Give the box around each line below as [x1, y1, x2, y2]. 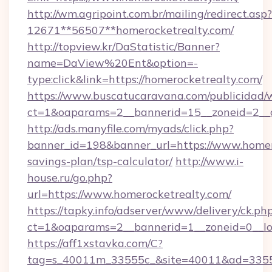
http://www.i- [175, 154, 243, 168]
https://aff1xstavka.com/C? [27, 236, 163, 250]
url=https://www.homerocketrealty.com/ [27, 187, 231, 201]
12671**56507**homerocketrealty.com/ [27, 23, 234, 37]
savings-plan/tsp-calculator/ [27, 154, 172, 168]
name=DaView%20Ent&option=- [27, 56, 198, 70]
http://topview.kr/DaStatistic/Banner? [27, 39, 220, 53]
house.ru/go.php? [27, 171, 112, 185]
